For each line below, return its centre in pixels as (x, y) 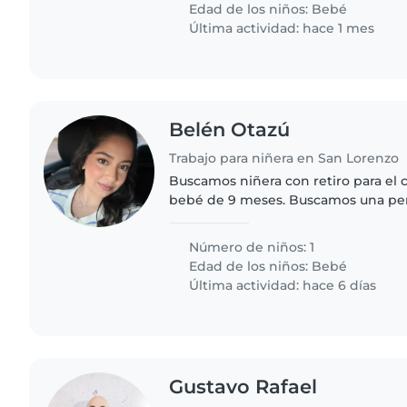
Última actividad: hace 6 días (281, 286)
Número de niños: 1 (250, 248)
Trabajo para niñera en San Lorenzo (284, 159)
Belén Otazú (230, 130)
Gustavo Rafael (243, 387)
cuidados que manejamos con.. (271, 238)
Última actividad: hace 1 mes (280, 29)
